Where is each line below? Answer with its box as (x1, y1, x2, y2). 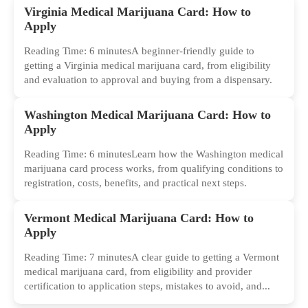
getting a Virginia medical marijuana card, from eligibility (24, 60, 271, 71)
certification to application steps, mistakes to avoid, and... (24, 280, 270, 292)
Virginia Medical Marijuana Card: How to (24, 5, 251, 19)
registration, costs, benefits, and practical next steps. (24, 177, 247, 189)
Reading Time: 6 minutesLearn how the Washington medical (24, 148, 283, 160)
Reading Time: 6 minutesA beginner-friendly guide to (24, 45, 254, 57)
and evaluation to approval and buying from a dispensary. (24, 74, 272, 86)
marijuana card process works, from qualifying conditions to (24, 163, 283, 175)
